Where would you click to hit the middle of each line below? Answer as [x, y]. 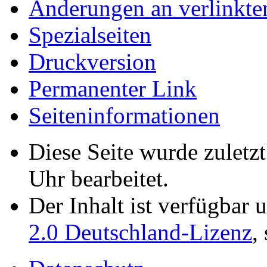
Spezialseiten [90, 35]
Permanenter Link [113, 89]
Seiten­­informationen [124, 116]
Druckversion [92, 62]
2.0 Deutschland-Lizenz [140, 232]
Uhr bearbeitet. [99, 179]
